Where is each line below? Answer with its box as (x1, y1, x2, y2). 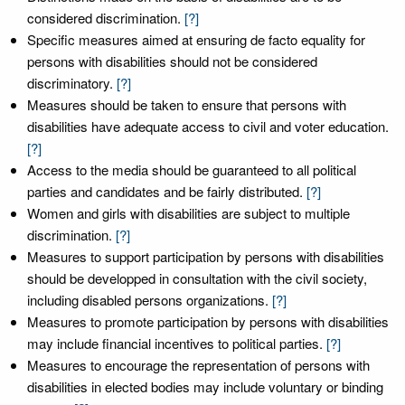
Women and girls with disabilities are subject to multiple (27, 203, 350, 222)
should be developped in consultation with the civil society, (27, 268, 367, 287)
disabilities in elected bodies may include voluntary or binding (27, 377, 383, 396)
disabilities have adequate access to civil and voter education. (27, 117, 389, 136)
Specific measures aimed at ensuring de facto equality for (27, 30, 365, 49)
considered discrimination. (27, 8, 181, 27)
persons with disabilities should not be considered (27, 52, 317, 71)
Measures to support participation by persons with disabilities (27, 247, 384, 266)
